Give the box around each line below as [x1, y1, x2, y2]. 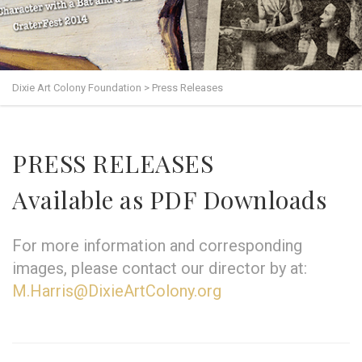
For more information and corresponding [12, 236, 302, 255]
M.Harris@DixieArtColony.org [12, 281, 221, 301]
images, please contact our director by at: [12, 259, 307, 278]
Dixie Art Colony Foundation [12, 82, 141, 94]
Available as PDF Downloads [12, 183, 326, 216]
